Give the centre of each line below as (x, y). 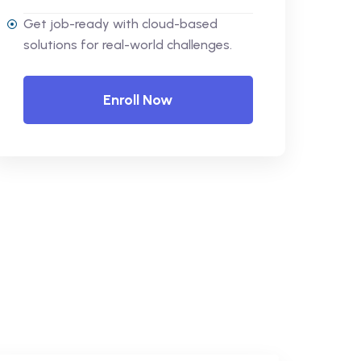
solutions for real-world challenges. (127, 44)
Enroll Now (138, 100)
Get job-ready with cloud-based (120, 23)
